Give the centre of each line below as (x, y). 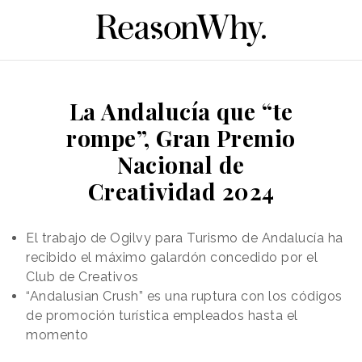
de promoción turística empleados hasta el (162, 315)
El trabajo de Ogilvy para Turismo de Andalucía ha (185, 238)
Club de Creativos (82, 276)
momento (57, 335)
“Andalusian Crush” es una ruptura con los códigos (184, 296)
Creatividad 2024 (181, 191)
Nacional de (181, 164)
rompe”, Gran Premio (181, 137)
